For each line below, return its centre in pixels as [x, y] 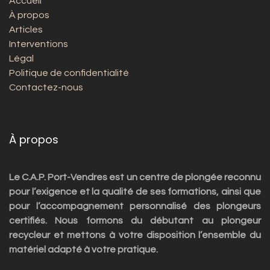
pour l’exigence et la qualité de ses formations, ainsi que [135, 192]
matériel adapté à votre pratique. [83, 250]
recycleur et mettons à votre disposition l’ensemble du [135, 235]
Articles [26, 30]
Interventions [39, 44]
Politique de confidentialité [69, 73]
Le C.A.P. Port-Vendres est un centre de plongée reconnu [135, 177]
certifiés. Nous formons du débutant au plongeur [135, 221]
